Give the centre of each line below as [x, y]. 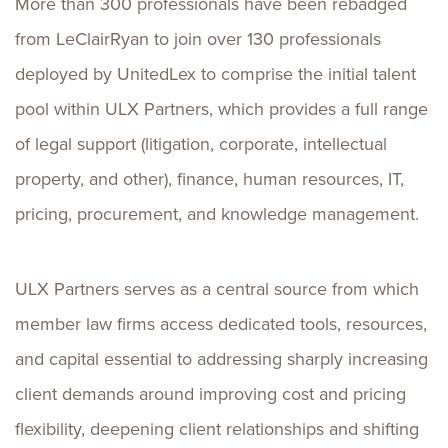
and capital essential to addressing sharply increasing [221, 359]
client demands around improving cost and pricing [210, 394]
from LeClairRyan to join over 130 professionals [198, 39]
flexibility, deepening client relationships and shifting [217, 429]
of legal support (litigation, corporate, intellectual [201, 144]
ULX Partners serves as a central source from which [217, 289]
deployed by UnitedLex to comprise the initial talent [215, 74]
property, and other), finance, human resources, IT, [209, 179]
